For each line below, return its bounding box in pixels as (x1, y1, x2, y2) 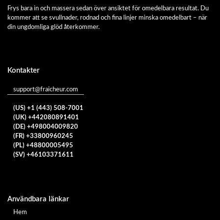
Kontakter (7, 66, 40, 74)
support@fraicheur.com (13, 86, 78, 93)
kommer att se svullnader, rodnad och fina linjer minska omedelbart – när (7, 14, 207, 21)
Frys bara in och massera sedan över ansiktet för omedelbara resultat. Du (7, 5, 209, 12)
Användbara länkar (7, 195, 69, 203)
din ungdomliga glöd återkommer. (7, 24, 100, 30)
